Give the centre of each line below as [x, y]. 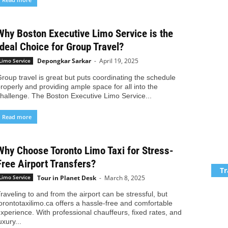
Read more [17, 117]
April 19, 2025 [119, 61]
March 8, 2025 [124, 178]
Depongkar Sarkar [64, 61]
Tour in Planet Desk [66, 178]
